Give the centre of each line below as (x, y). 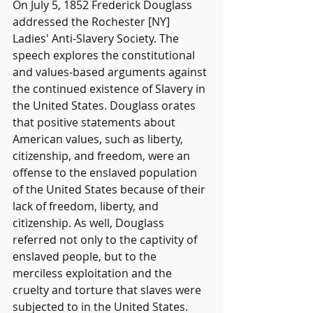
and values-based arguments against (111, 72)
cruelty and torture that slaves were (108, 290)
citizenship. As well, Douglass (90, 223)
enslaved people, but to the (86, 257)
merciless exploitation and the (94, 274)
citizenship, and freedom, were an (103, 156)
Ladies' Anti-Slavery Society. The (97, 39)
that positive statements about (95, 123)
